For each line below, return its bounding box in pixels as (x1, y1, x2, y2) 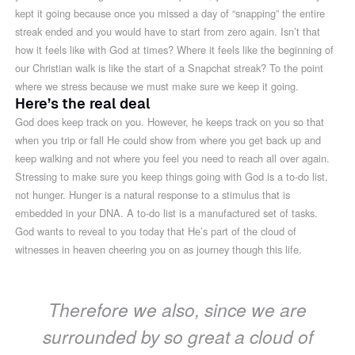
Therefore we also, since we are (48, 296, 307, 323)
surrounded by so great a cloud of (42, 323, 313, 349)
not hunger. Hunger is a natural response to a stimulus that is (15, 186, 291, 202)
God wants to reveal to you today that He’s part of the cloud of (15, 223, 297, 239)
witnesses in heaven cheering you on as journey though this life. (15, 241, 303, 257)
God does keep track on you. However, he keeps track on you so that (15, 113, 325, 129)
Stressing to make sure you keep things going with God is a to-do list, (15, 168, 329, 184)
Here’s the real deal (15, 95, 151, 112)
